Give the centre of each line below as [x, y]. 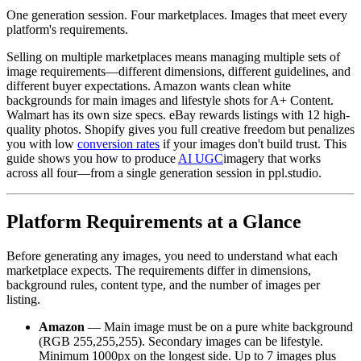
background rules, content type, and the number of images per [163, 284]
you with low [42, 143]
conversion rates [118, 143]
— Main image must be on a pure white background [219, 326]
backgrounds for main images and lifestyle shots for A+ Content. [170, 100]
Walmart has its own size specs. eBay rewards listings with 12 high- [178, 114]
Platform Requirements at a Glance [154, 221]
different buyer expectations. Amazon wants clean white [149, 85]
